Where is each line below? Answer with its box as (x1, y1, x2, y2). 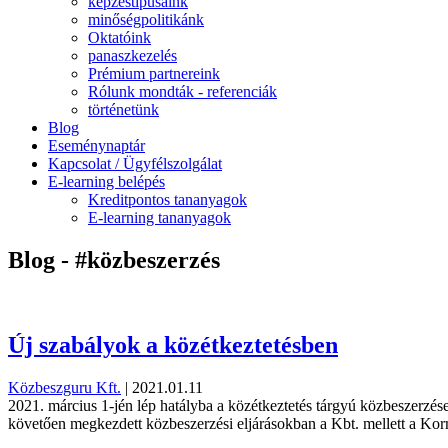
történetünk (88, 101, 159, 118)
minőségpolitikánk (88, 11, 204, 28)
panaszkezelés (88, 47, 177, 64)
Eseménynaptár (48, 137, 145, 154)
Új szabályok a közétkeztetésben (8, 331, 338, 358)
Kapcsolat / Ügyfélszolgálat (48, 155, 222, 172)
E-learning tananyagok (88, 209, 231, 226)
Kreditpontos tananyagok (88, 191, 247, 208)
